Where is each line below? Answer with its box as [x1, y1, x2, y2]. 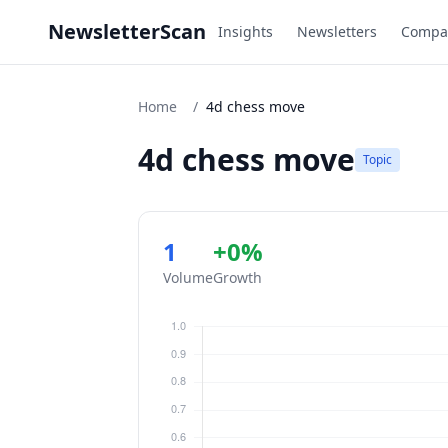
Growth [213, 268, 262, 287]
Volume [163, 268, 213, 287]
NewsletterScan [48, 18, 206, 45]
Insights [218, 22, 273, 41]
